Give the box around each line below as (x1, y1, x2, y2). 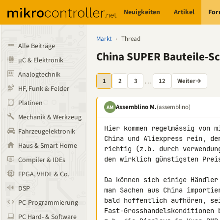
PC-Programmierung (18, 198, 78, 208)
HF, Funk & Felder (18, 84, 69, 94)
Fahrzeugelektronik (18, 127, 75, 137)
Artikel (174, 7, 195, 17)
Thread (121, 34, 140, 43)
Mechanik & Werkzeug (18, 112, 82, 122)
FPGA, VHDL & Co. (18, 169, 69, 179)
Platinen (18, 98, 43, 108)
